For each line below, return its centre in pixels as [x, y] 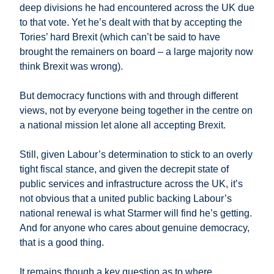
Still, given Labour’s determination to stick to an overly [136, 155]
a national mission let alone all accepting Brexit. [123, 125]
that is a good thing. [62, 243]
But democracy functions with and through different [129, 96]
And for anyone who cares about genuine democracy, [135, 228]
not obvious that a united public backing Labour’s [126, 199]
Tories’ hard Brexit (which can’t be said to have [120, 37]
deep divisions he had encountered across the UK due [137, 8]
